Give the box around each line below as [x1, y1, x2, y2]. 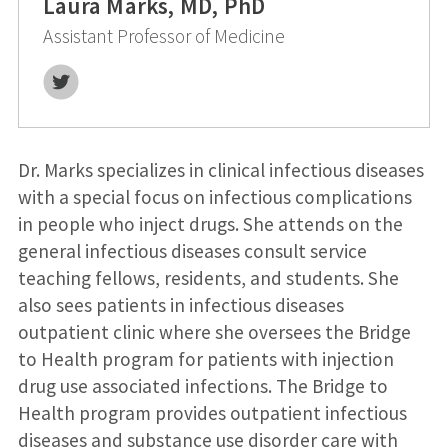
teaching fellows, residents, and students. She [17, 266, 399, 291]
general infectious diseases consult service [17, 239, 367, 264]
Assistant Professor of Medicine [42, 23, 285, 48]
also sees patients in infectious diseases [17, 293, 344, 318]
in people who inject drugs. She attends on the [17, 212, 403, 237]
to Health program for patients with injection [17, 347, 394, 372]
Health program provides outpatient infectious [17, 401, 407, 426]
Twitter [42, 50, 104, 75]
